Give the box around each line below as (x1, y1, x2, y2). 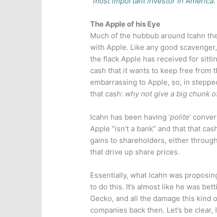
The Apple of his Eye (90, 19, 161, 29)
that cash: (90, 89, 125, 99)
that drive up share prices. (90, 147, 180, 157)
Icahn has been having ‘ (90, 112, 170, 122)
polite (170, 112, 190, 122)
